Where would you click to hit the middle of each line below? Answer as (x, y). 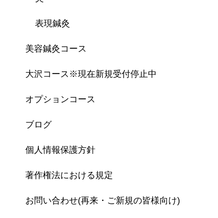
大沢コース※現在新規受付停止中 (91, 74)
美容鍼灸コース (56, 48)
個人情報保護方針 (60, 150)
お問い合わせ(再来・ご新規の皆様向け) (103, 200)
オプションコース (60, 99)
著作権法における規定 (69, 175)
